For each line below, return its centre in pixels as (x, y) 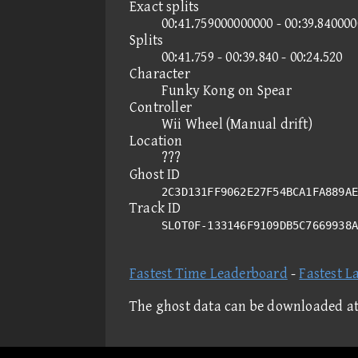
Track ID (155, 208)
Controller (161, 107)
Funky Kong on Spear (227, 91)
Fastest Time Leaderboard (209, 274)
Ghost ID (155, 175)
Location (156, 141)
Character (160, 74)
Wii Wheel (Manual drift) (237, 124)
